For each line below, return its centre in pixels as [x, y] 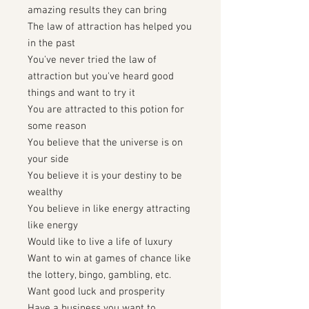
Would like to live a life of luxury [100, 242]
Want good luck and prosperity [96, 292]
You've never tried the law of [92, 60]
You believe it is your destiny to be [105, 176]
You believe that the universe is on [105, 143]
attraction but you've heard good [101, 77]
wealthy [45, 192]
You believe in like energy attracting [109, 209]
